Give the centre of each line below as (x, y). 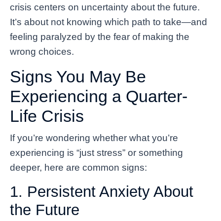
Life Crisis (47, 116)
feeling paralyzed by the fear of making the (100, 37)
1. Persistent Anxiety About (102, 191)
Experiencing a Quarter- (99, 96)
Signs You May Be (78, 76)
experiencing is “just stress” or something (96, 152)
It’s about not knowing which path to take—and (109, 22)
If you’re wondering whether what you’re (94, 138)
